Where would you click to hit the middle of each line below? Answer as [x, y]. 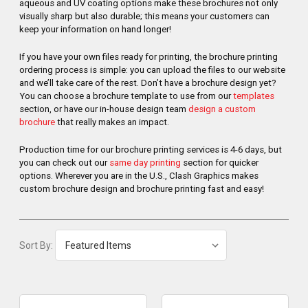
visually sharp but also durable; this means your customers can [144, 16]
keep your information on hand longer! [95, 30]
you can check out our [64, 163]
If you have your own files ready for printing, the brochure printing [148, 57]
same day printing [145, 163]
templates [254, 96]
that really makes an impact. [112, 122]
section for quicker [220, 163]
